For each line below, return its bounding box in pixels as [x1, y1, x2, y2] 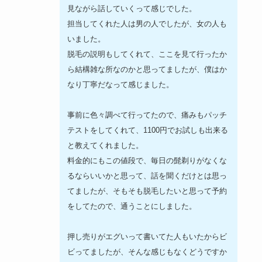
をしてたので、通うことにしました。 [67, 202, 197, 211]
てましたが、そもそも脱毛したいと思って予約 [67, 187, 227, 196]
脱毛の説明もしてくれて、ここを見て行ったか [67, 50, 227, 59]
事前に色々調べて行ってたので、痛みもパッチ [67, 111, 227, 120]
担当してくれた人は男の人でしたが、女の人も [67, 19, 227, 29]
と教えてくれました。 [67, 141, 144, 150]
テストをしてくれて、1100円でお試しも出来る [67, 126, 229, 135]
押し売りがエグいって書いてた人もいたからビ [67, 232, 227, 242]
